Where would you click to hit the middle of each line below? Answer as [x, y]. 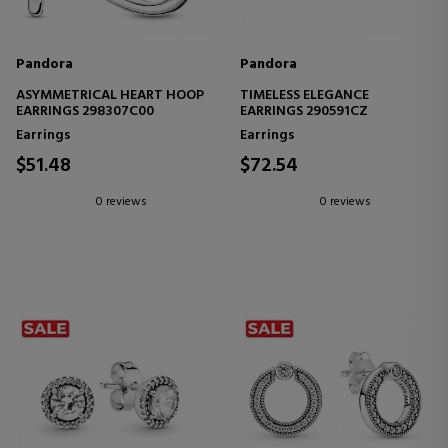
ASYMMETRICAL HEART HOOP [110, 96]
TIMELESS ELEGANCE [304, 96]
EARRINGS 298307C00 [85, 112]
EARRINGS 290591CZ [304, 112]
